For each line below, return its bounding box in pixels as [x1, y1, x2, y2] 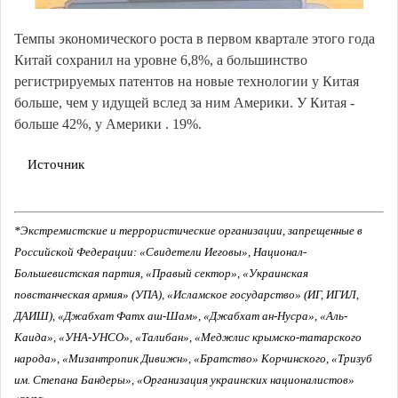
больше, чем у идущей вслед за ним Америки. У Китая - [14, 95, 354, 111]
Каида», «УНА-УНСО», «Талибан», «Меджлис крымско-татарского [14, 330, 362, 345]
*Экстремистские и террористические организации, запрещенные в [14, 224, 362, 238]
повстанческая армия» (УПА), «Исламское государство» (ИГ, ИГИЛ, [14, 288, 359, 302]
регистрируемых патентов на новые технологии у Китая [14, 74, 359, 90]
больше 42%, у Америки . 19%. [14, 116, 202, 132]
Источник [28, 157, 84, 172]
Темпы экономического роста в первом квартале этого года [14, 31, 375, 47]
